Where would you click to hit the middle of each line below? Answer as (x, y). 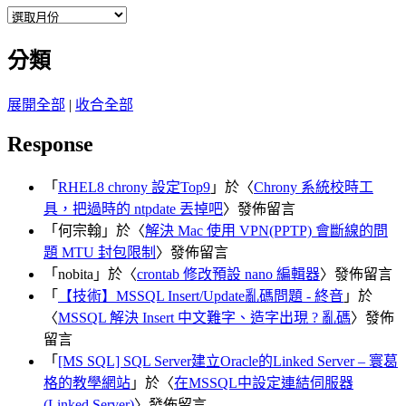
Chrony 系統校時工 (314, 188)
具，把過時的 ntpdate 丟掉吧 (133, 209)
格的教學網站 (87, 383)
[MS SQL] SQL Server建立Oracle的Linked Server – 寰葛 (228, 362)
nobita (76, 275)
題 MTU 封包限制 (100, 253)
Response (50, 145)
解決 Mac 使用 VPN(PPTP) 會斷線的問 (266, 231)
